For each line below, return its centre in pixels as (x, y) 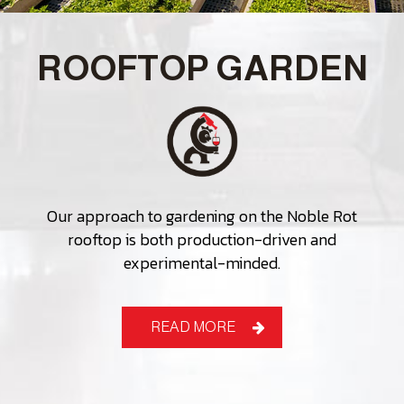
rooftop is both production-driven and (202, 239)
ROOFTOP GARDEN (202, 68)
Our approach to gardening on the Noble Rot (202, 216)
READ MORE (193, 327)
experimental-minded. (202, 263)
